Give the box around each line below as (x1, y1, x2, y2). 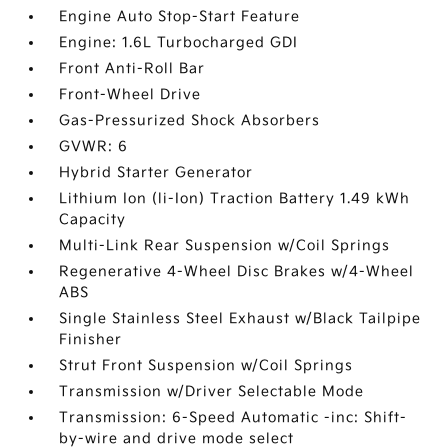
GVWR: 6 (59, 138, 129, 155)
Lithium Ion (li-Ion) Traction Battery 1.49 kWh (59, 190, 411, 207)
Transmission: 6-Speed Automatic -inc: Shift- (59, 409, 408, 426)
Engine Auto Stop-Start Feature (59, 8, 301, 25)
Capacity (59, 211, 127, 228)
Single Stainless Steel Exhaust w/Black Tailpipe (59, 310, 422, 327)
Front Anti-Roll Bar (59, 60, 206, 77)
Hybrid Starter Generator (59, 164, 254, 181)
